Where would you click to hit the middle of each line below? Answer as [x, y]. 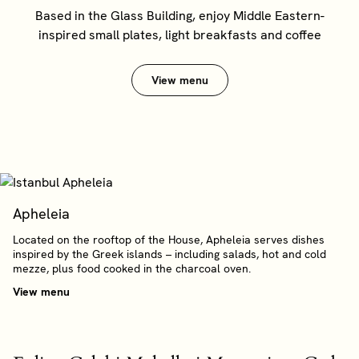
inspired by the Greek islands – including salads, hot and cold [169, 254]
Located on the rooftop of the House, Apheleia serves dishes [169, 240]
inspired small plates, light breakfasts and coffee [179, 35]
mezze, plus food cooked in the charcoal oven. [133, 268]
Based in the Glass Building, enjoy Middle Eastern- [179, 16]
